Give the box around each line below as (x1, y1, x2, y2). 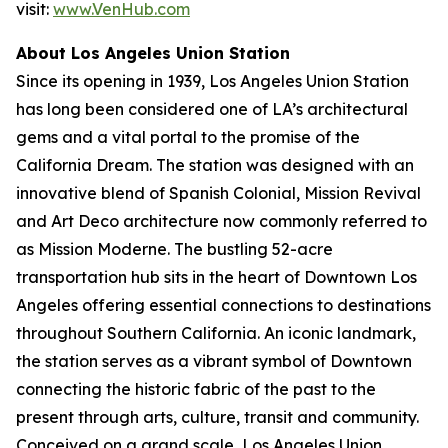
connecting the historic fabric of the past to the (16, 379, 376, 399)
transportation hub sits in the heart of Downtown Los (16, 267, 417, 287)
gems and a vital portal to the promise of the (16, 127, 360, 147)
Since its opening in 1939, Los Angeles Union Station (16, 71, 409, 91)
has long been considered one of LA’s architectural (16, 99, 408, 119)
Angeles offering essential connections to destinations (16, 295, 431, 315)
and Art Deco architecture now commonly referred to (16, 211, 427, 231)
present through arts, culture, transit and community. (16, 407, 419, 427)
